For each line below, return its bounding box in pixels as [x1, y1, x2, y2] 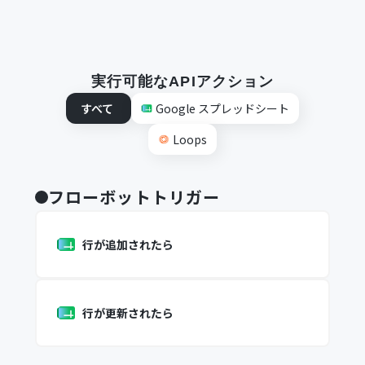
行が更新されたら [81, 305, 174, 321]
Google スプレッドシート [155, 100, 289, 117]
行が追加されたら [81, 236, 174, 253]
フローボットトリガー [47, 185, 221, 209]
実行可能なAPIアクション [90, 73, 275, 90]
